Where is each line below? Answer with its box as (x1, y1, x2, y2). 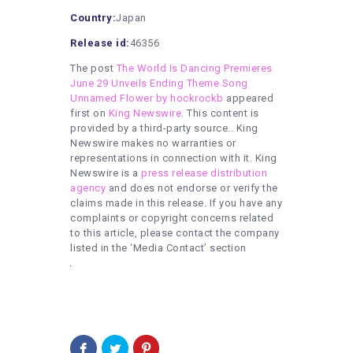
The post (70, 61, 117, 74)
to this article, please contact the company (70, 226, 280, 239)
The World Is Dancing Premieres (116, 61, 273, 74)
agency (70, 181, 106, 194)
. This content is (181, 106, 259, 119)
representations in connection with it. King (70, 151, 277, 164)
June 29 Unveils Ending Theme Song (70, 76, 248, 89)
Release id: (70, 36, 130, 49)
